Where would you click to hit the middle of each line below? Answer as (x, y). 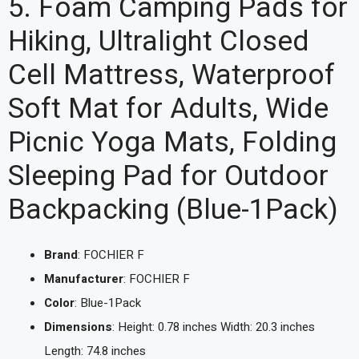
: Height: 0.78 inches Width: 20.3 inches (214, 327)
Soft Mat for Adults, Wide (168, 109)
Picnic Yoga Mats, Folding (172, 143)
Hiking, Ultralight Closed (159, 42)
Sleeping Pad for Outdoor (168, 176)
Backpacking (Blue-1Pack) (173, 210)
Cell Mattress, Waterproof (171, 75)
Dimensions (78, 327)
